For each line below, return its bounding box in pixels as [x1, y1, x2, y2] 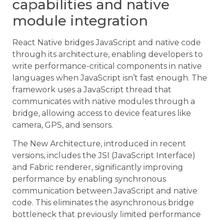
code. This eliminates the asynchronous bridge [12, 197, 194, 207]
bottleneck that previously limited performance [12, 209, 201, 219]
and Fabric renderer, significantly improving [12, 162, 183, 172]
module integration [12, 12, 148, 29]
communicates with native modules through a [12, 96, 195, 106]
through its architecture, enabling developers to [12, 49, 203, 59]
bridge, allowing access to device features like [12, 108, 191, 118]
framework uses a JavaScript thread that [12, 84, 171, 94]
